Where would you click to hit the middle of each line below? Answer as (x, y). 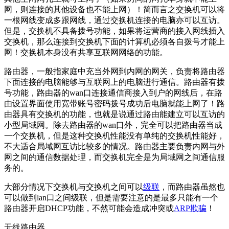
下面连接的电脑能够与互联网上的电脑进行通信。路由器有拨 (114, 82)
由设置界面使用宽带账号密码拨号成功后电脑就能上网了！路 (114, 104)
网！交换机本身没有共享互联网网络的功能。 (86, 53)
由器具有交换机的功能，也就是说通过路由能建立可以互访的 (114, 114)
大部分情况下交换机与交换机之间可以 (74, 187)
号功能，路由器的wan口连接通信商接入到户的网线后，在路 (113, 93)
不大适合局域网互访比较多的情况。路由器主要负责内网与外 (114, 147)
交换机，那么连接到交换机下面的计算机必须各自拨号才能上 (114, 42)
